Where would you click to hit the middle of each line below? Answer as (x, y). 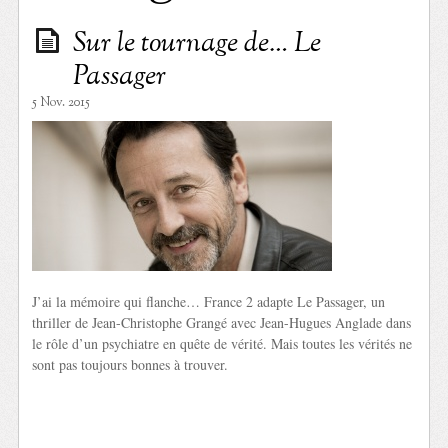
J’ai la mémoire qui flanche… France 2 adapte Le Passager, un (209, 301)
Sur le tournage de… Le (197, 43)
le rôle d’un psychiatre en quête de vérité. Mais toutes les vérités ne (222, 343)
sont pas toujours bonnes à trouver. (130, 364)
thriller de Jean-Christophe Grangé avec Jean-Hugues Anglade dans (222, 322)
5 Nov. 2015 (61, 102)
